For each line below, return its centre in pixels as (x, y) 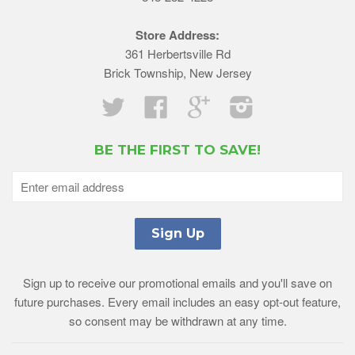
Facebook (193, 104)
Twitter (142, 104)
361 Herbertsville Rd (177, 54)
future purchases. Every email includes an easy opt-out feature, (177, 302)
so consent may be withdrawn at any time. (177, 321)
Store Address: (177, 35)
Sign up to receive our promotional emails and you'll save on (177, 283)
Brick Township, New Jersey (177, 73)
